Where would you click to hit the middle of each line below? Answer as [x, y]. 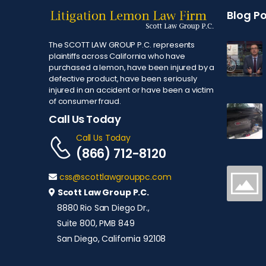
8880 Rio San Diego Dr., [103, 208]
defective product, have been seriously [123, 79]
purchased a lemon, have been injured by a [132, 68]
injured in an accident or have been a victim [131, 90]
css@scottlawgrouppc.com [115, 177]
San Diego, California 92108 [112, 239]
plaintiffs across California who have [117, 56]
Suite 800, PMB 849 [96, 224]
